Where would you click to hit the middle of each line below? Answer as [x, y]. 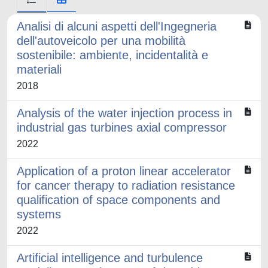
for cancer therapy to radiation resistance [126, 185]
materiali [39, 69]
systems [39, 214]
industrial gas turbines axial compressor [122, 127]
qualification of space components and [118, 200]
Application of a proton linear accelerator [124, 171]
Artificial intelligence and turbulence [110, 258]
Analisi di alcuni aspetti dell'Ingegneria [117, 26]
